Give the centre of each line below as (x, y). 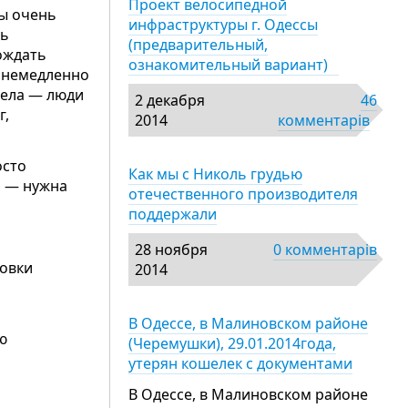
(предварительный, (198, 45)
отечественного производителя (243, 194)
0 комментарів (325, 250)
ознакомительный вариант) (234, 65)
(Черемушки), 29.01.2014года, (232, 343)
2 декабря (170, 100)
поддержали (173, 214)
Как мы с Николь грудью (215, 174)
